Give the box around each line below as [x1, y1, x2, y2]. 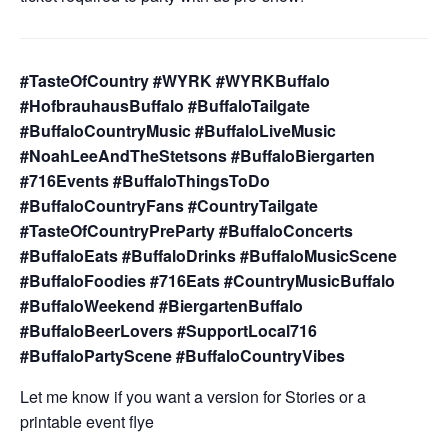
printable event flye [20, 410, 154, 434]
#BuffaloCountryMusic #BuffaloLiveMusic [20, 119, 336, 143]
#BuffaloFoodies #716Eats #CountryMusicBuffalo [20, 269, 395, 293]
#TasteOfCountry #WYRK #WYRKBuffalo [20, 69, 330, 93]
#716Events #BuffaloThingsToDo [20, 169, 270, 193]
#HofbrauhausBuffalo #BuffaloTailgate [20, 94, 310, 118]
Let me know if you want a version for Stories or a [20, 385, 366, 409]
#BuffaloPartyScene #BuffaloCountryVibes [20, 344, 345, 368]
